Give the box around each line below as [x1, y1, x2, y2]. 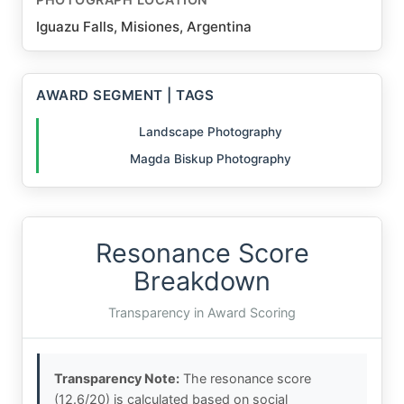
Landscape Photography [139, 124, 282, 139]
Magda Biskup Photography [130, 151, 291, 167]
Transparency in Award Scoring [108, 305, 296, 321]
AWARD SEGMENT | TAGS [36, 86, 214, 104]
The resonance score [179, 371, 311, 387]
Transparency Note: [54, 371, 179, 387]
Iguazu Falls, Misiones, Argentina [36, 17, 252, 35]
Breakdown [133, 265, 271, 298]
